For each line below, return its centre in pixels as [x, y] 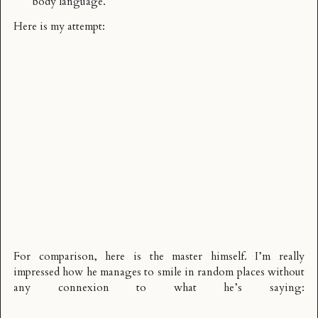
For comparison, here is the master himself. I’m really [159, 257]
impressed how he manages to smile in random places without [159, 273]
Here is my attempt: [59, 27]
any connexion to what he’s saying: [159, 288]
